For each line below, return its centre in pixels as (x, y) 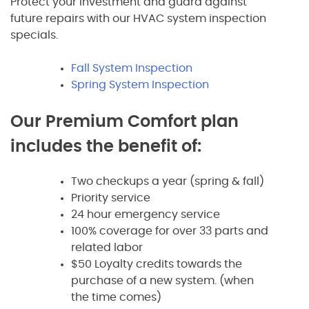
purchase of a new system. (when (162, 280)
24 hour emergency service (146, 214)
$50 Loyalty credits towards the (157, 264)
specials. (34, 35)
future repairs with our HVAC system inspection (138, 18)
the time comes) (116, 297)
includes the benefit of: (106, 147)
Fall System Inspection (132, 68)
